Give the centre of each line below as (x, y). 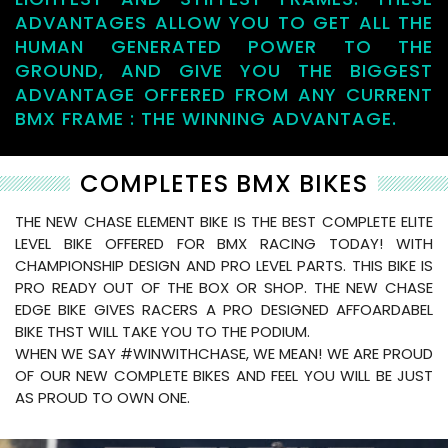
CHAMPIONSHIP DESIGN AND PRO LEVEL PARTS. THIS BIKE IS (224, 265)
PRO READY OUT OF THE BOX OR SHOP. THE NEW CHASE (224, 287)
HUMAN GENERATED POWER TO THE (224, 46)
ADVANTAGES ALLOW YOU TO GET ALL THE (224, 22)
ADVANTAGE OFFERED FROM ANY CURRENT (224, 94)
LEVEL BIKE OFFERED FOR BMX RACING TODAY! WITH (224, 243)
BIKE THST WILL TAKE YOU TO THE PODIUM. (162, 331)
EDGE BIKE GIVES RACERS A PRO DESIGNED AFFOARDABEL (224, 309)
